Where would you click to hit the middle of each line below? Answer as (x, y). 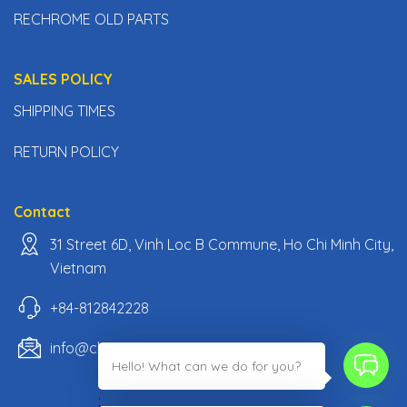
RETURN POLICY (66, 152)
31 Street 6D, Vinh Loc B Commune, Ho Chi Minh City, (221, 244)
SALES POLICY (63, 79)
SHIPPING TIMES (64, 110)
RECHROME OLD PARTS (91, 20)
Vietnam (78, 268)
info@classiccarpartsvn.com (145, 347)
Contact (42, 211)
